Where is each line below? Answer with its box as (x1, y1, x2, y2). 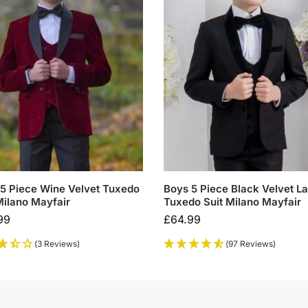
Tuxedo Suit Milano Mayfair (164, 195, 302, 209)
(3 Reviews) (34, 239, 80, 250)
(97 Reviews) (225, 239, 276, 250)
